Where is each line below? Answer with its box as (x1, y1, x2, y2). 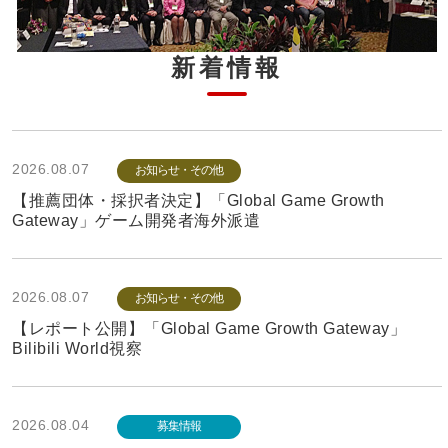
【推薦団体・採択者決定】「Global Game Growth (12, 192, 385, 210)
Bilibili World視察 (12, 340, 143, 358)
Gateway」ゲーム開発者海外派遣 (12, 212, 261, 230)
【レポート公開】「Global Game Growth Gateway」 (12, 320, 407, 338)
